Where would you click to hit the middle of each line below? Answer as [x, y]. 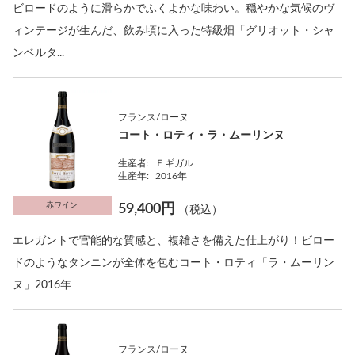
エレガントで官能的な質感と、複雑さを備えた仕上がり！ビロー [174, 241]
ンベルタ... [38, 53]
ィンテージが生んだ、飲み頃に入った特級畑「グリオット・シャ [174, 31]
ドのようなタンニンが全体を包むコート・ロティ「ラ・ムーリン [174, 263]
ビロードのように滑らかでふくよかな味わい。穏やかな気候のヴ [174, 9]
